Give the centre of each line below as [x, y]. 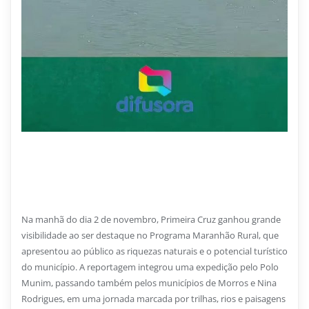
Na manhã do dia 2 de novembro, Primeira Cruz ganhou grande [151, 219]
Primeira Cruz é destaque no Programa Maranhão [142, 175]
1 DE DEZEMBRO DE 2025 [83, 150]
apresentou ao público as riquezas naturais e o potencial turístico [154, 251]
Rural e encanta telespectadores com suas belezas [143, 187]
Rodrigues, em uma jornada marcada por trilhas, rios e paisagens [153, 298]
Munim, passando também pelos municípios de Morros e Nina [149, 282]
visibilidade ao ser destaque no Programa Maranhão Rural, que [150, 235]
